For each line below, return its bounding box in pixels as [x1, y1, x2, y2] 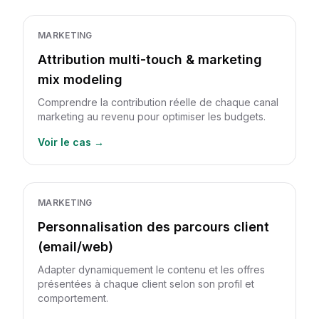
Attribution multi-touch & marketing [38, 52, 262, 67]
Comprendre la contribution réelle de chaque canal [38, 96, 278, 108]
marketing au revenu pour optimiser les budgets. [38, 110, 266, 122]
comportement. [38, 292, 108, 304]
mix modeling [38, 72, 122, 87]
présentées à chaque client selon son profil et [38, 278, 254, 290]
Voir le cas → [38, 136, 104, 148]
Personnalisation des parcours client [38, 219, 269, 234]
